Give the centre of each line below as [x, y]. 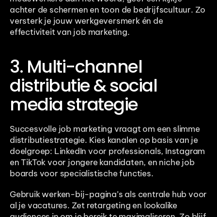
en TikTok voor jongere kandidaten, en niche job [102, 163]
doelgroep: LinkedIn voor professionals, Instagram [108, 151]
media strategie [74, 105]
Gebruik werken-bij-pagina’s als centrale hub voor [108, 194]
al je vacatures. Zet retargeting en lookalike [93, 206]
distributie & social [83, 86]
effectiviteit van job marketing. [70, 32]
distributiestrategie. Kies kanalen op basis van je [104, 140]
